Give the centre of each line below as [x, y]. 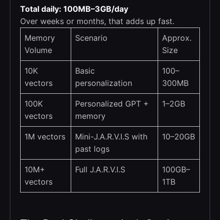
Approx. [177, 38]
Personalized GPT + [112, 104]
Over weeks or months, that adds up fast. [97, 21]
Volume [38, 50]
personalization [104, 83]
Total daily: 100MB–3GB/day [74, 9]
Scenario [91, 38]
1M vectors [45, 137]
